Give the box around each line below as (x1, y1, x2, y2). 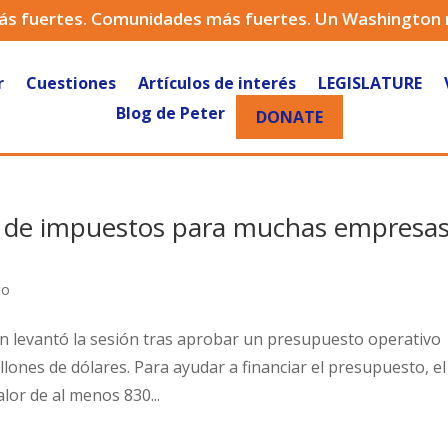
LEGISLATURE (317, 72, 422, 94)
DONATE (255, 106, 323, 128)
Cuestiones (25, 72, 116, 94)
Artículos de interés (137, 72, 296, 94)
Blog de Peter (115, 102, 225, 124)
